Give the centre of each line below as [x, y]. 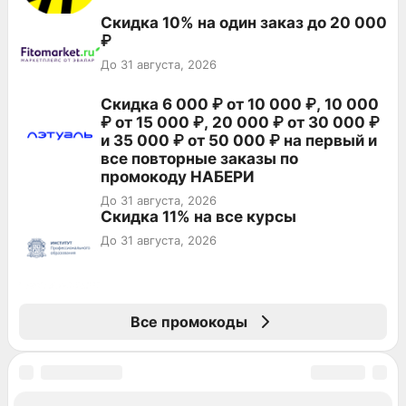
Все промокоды [188, 321]
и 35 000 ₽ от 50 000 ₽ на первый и [239, 140]
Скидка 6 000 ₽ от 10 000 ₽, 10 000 [240, 104]
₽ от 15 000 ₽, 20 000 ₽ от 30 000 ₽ [240, 122]
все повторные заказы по [199, 158]
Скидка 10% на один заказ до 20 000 [244, 22]
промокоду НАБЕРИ [178, 176]
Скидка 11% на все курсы [198, 216]
